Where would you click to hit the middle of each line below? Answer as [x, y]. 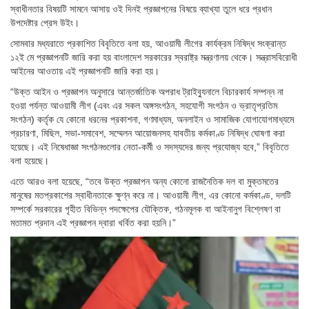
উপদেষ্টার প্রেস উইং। [45, 22]
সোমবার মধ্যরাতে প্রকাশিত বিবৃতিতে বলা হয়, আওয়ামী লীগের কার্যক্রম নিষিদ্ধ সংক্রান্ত [148, 43]
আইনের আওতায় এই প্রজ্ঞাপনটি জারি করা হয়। [85, 71]
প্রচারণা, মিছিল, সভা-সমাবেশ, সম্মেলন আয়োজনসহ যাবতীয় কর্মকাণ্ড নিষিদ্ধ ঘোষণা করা [148, 133]
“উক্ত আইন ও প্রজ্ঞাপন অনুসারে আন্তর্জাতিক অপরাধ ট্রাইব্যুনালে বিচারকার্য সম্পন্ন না [147, 91]
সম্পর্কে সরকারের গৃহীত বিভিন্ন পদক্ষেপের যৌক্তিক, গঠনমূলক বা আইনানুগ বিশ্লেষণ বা [146, 209]
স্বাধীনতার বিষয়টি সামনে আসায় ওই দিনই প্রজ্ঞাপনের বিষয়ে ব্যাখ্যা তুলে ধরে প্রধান [141, 9]
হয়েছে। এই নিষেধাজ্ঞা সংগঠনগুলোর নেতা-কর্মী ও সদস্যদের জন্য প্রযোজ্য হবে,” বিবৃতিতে [150, 147]
